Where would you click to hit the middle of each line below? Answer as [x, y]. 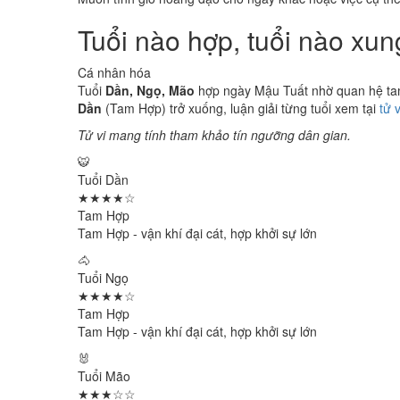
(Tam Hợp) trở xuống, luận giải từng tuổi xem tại [241, 108]
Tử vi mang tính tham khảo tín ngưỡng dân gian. [214, 135]
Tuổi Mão [104, 376]
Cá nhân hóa [114, 72]
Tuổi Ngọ [103, 278]
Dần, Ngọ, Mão [150, 90]
